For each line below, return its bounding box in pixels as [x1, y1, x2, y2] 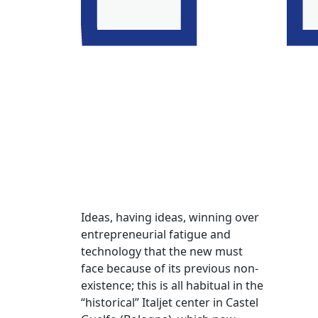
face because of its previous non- [81, 261, 258, 277]
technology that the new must [81, 243, 243, 260]
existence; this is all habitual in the [81, 278, 263, 294]
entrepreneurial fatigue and [81, 226, 231, 243]
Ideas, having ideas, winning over [81, 209, 259, 226]
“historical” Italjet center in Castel [81, 295, 258, 311]
